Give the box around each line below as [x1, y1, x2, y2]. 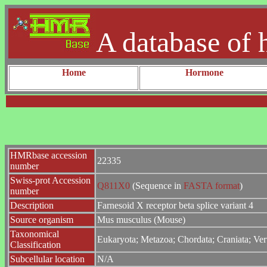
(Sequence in [132, 180, 181, 191]
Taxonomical [10, 228, 59, 239]
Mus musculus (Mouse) [97, 214, 185, 225]
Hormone [185, 67, 223, 77]
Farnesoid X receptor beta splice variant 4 [97, 200, 253, 210]
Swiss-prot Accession [10, 175, 91, 185]
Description [10, 200, 54, 210]
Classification [10, 239, 61, 250]
